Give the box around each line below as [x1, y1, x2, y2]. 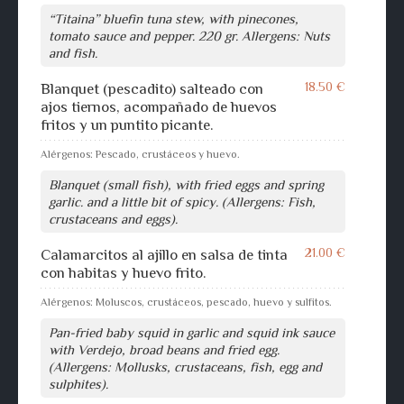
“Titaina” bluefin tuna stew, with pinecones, [49, 11, 298, 27]
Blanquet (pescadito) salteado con [41, 80, 263, 98]
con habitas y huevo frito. [41, 264, 207, 282]
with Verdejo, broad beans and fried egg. [49, 342, 280, 358]
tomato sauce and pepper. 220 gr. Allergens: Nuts [49, 28, 330, 44]
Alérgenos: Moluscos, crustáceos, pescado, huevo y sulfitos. [41, 296, 332, 309]
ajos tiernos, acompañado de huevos [41, 98, 277, 116]
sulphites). [49, 376, 108, 392]
